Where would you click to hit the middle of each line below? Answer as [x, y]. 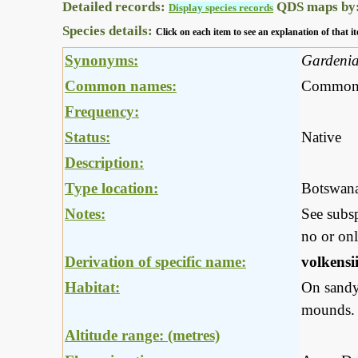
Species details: [109, 31]
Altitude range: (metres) [142, 336]
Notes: [85, 214]
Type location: [111, 189]
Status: [88, 137]
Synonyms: [101, 61]
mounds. [328, 310]
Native [321, 137]
